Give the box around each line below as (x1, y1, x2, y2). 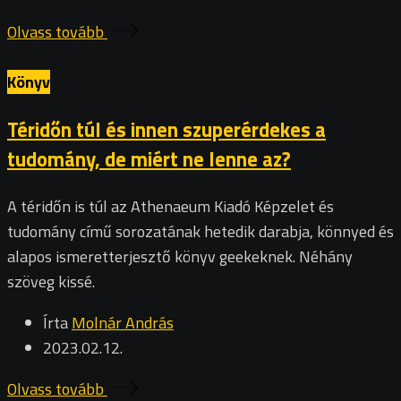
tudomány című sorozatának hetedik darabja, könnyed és (7, 218, 394, 243)
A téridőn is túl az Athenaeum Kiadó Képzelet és (7, 193, 334, 218)
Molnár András (72, 310, 174, 335)
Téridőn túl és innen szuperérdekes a (7, 114, 326, 146)
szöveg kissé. (7, 269, 95, 294)
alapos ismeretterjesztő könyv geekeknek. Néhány (7, 243, 353, 269)
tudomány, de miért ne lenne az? (7, 143, 291, 175)
